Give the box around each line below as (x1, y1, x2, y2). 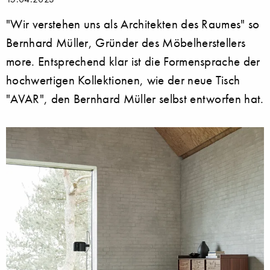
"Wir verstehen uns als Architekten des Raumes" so (6, 16, 260, 32)
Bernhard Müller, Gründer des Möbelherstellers (6, 35, 246, 51)
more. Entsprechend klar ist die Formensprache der (6, 54, 260, 69)
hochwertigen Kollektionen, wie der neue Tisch (6, 72, 240, 88)
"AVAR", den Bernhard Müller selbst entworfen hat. (6, 91, 264, 107)
